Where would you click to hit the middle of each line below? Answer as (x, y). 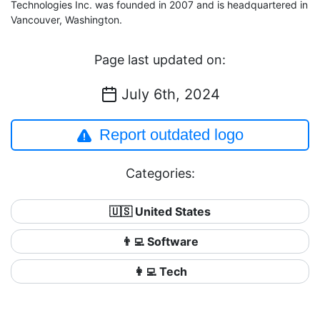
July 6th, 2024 (170, 94)
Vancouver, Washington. (66, 20)
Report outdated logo (171, 135)
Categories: (160, 173)
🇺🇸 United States (160, 211)
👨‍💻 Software (160, 241)
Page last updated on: (160, 60)
